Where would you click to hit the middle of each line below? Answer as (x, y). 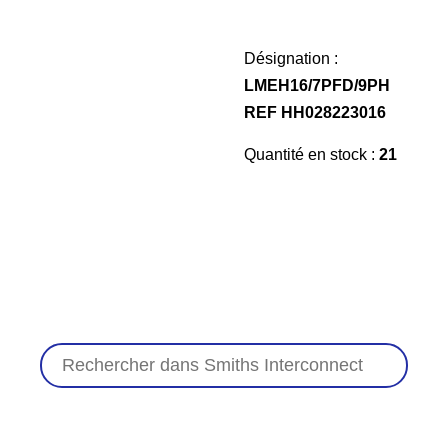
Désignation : (291, 58)
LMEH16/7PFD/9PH (317, 85)
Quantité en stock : (311, 154)
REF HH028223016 (315, 112)
